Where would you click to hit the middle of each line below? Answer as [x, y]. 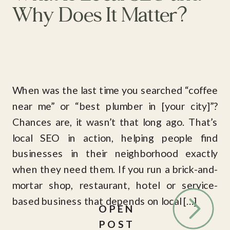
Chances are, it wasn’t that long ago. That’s [115, 122]
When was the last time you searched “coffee [115, 90]
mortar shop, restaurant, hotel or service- [115, 185]
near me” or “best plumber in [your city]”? [115, 106]
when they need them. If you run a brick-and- [115, 169]
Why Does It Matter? [100, 14]
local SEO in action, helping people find [115, 138]
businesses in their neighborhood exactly [115, 153]
